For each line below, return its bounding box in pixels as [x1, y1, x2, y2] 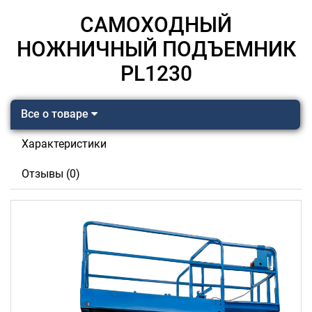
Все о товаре [21, 107, 91, 120]
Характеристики [22, 137, 107, 150]
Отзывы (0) [22, 167, 80, 180]
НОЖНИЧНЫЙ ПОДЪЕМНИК [16, 37, 296, 61]
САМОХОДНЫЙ [80, 13, 232, 37]
